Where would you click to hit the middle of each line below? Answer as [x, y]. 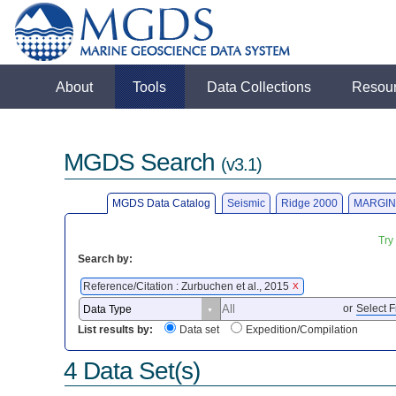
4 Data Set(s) [132, 370]
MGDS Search [143, 163]
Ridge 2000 [309, 203]
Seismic [246, 203]
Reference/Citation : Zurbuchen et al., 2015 [188, 286]
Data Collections [259, 87]
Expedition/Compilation [302, 330]
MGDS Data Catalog [162, 203]
